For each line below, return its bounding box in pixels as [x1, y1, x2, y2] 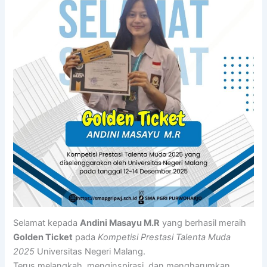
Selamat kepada [13, 217, 80, 228]
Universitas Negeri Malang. [35, 246, 146, 257]
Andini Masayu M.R [80, 217, 160, 228]
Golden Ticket [13, 231, 73, 243]
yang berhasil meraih [160, 217, 247, 228]
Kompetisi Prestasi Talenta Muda [98, 231, 231, 243]
